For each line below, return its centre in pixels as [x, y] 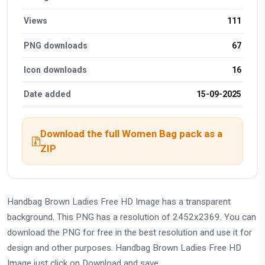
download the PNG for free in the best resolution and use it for [130, 232]
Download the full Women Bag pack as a [131, 133]
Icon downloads [56, 70]
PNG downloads [56, 45]
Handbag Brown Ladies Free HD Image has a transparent [119, 201]
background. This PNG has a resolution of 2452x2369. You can [132, 217]
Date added [48, 94]
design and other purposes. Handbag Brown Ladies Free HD [124, 248]
